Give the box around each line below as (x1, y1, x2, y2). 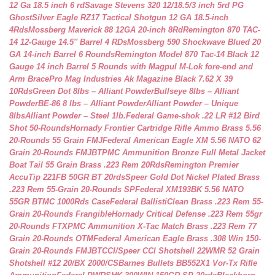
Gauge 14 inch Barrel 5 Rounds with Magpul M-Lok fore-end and (9, 62, 253, 71)
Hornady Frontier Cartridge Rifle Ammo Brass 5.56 (70, 123, 261, 133)
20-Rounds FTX (9, 222, 68, 231)
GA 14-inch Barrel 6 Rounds (9, 50, 115, 59)
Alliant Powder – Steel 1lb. (25, 111, 126, 120)
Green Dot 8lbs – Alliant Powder (33, 87, 154, 96)
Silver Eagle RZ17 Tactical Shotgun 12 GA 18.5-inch (32, 13, 228, 22)
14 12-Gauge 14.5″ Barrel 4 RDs (9, 37, 127, 47)
